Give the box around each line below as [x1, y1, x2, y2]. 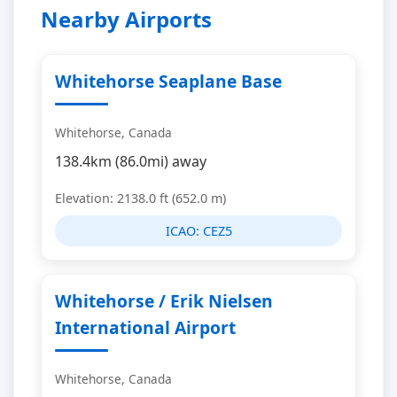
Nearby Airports [41, 4, 212, 34]
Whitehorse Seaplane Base [55, 69, 282, 93]
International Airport [55, 315, 236, 339]
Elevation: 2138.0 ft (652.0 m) [55, 190, 226, 206]
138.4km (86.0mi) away [55, 152, 206, 171]
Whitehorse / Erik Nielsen [55, 289, 273, 313]
